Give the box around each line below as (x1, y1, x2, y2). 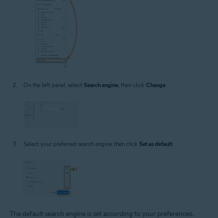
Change (146, 81, 165, 89)
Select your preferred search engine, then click (23, 140, 139, 148)
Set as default (139, 140, 172, 148)
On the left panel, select (23, 81, 84, 89)
